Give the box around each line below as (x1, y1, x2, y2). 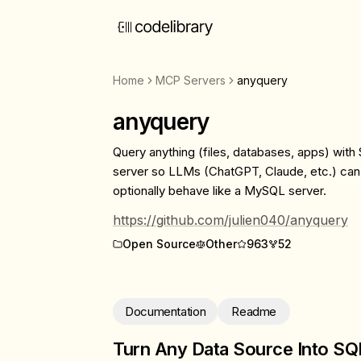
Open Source (122, 237, 196, 251)
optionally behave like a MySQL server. (113, 183, 326, 198)
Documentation (125, 303, 206, 319)
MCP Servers (156, 73, 226, 87)
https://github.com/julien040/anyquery (113, 212, 348, 228)
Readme (231, 303, 276, 319)
